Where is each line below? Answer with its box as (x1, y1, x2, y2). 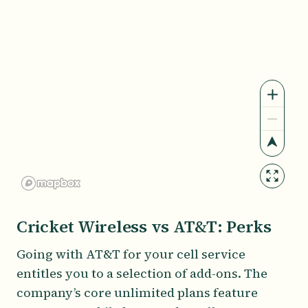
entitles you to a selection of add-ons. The (16, 265, 267, 283)
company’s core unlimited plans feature (16, 284, 258, 302)
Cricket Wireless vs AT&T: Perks (16, 215, 272, 239)
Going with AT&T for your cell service (16, 245, 245, 263)
